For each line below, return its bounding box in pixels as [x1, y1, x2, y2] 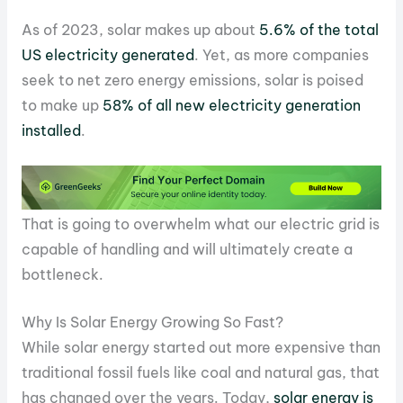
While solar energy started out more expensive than [21, 338, 381, 357]
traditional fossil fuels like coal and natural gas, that [21, 363, 380, 382]
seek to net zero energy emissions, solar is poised [21, 71, 363, 90]
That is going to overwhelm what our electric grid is [21, 215, 380, 234]
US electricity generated [21, 46, 194, 65]
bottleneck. [21, 265, 103, 284]
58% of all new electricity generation [102, 96, 361, 115]
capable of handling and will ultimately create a [21, 240, 353, 259]
